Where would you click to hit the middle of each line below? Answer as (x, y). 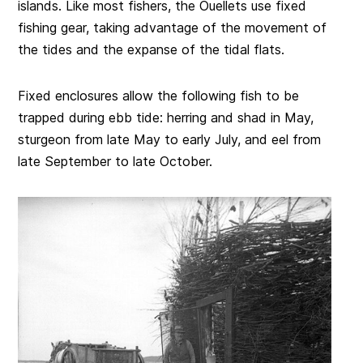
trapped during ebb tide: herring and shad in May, (166, 118)
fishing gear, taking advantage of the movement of (173, 28)
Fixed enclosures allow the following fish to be (159, 96)
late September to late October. (115, 162)
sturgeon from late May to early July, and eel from (170, 140)
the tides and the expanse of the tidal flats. (152, 50)
